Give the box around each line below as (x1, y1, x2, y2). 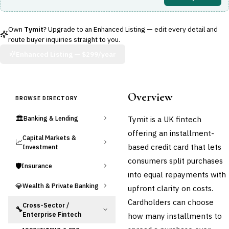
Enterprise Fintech (22, 210, 82, 218)
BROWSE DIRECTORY (15, 94, 78, 102)
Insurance (21, 162, 52, 170)
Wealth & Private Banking (22, 181, 99, 190)
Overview (128, 89, 172, 104)
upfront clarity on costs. (128, 182, 213, 193)
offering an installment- (128, 127, 214, 138)
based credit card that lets (128, 141, 221, 152)
